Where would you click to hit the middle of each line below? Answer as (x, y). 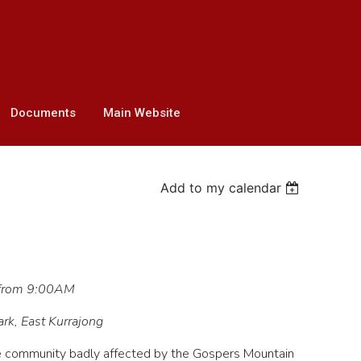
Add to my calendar (221, 188)
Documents (43, 113)
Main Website (141, 113)
